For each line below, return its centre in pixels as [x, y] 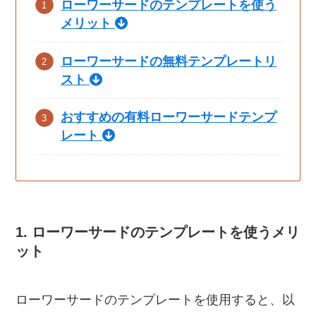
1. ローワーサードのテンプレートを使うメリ [158, 232]
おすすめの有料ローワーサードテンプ [169, 117]
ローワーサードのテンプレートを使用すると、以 [156, 300]
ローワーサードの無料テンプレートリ [169, 61]
